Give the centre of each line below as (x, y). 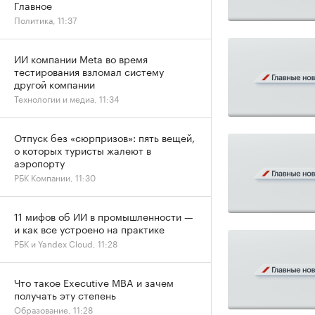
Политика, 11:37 (45, 19)
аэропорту (39, 162)
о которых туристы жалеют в (83, 150)
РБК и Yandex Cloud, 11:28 (66, 243)
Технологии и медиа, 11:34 (67, 98)
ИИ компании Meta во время (81, 58)
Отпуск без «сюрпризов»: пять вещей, (104, 137)
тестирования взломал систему (89, 71)
